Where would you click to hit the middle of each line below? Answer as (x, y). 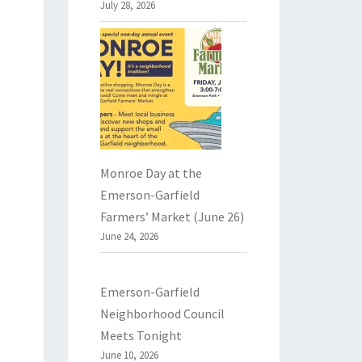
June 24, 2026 (129, 237)
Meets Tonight (141, 336)
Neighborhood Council (162, 314)
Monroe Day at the (151, 173)
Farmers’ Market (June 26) (172, 217)
